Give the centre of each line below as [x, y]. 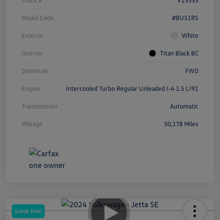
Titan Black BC [179, 53]
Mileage [32, 124]
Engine [31, 88]
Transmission [40, 106]
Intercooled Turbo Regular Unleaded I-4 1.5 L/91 [132, 88]
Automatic [184, 106]
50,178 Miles [181, 124]
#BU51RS [185, 17]
